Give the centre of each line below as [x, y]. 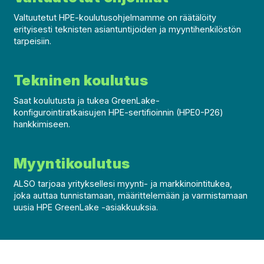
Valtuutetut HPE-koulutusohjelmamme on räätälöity [115, 17]
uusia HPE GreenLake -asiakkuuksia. [86, 207]
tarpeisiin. [32, 41]
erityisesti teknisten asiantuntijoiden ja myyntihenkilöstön [127, 29]
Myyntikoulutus [72, 163]
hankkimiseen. [42, 124]
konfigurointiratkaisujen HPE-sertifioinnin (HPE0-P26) [118, 112]
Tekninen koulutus [81, 80]
